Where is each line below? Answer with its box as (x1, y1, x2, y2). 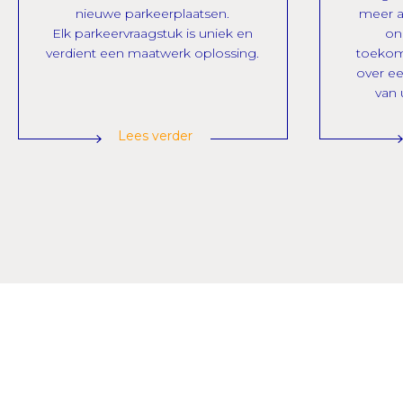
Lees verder (117, 128, 193, 144)
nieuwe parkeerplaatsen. (76, 5, 230, 22)
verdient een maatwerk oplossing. (46, 45, 260, 61)
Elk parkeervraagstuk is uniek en (52, 25, 254, 41)
